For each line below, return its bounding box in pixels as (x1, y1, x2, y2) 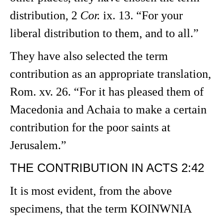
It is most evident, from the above (10, 184, 172, 197)
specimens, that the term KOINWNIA (10, 202, 191, 215)
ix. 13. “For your (100, 9, 183, 22)
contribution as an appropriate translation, (10, 67, 211, 80)
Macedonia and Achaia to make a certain (10, 103, 207, 116)
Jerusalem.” (10, 139, 66, 152)
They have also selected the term (10, 50, 168, 62)
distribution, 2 (10, 9, 80, 22)
